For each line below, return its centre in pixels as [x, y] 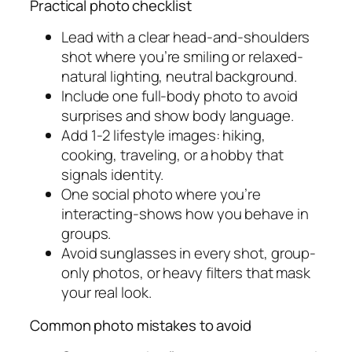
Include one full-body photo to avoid [180, 96]
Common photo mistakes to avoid [141, 325]
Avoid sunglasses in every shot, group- [189, 253]
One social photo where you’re [161, 194]
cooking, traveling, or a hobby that [172, 155]
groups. [86, 233]
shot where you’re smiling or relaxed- [183, 57]
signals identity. [113, 174]
